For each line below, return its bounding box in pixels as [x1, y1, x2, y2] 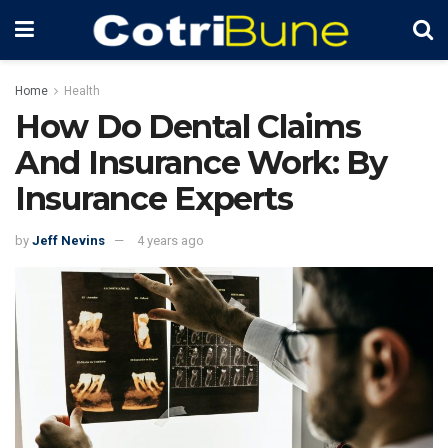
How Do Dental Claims [15, 107, 361, 146]
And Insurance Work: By [15, 143, 387, 182]
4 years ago [137, 232, 204, 248]
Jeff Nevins [32, 232, 105, 248]
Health [64, 84, 100, 98]
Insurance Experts [15, 179, 293, 218]
